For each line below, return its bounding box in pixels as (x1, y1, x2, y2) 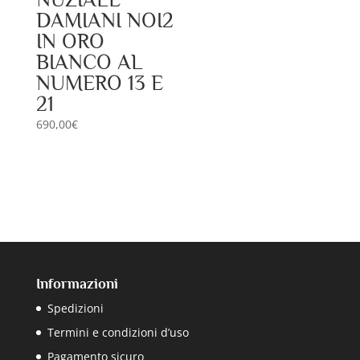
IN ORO (35, 29, 104, 53)
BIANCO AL (35, 50, 143, 74)
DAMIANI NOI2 (35, 8, 174, 32)
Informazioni (35, 276, 118, 292)
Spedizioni (47, 301, 104, 317)
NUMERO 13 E (35, 71, 163, 95)
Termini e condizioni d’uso (47, 325, 189, 341)
